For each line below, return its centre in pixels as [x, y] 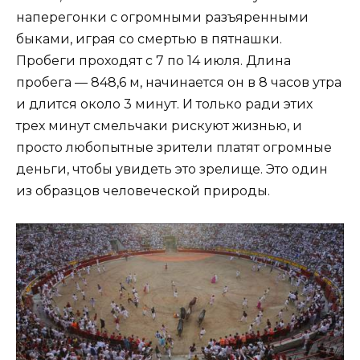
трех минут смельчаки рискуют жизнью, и [159, 125]
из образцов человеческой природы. [143, 190]
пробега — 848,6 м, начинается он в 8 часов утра [179, 82]
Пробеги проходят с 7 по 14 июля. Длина [153, 60]
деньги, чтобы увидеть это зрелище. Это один [172, 169]
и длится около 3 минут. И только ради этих [164, 104]
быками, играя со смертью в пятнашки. [149, 39]
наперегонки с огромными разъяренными [162, 17]
